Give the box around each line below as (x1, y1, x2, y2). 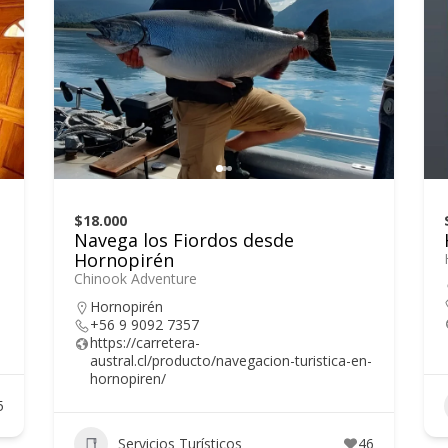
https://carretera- (90, 332, 200, 352)
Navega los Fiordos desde (74, 227, 294, 252)
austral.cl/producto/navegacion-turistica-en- (90, 350, 372, 370)
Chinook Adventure (74, 268, 197, 288)
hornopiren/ (90, 368, 166, 388)
